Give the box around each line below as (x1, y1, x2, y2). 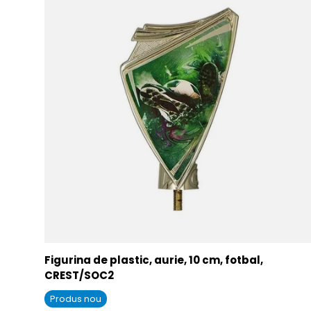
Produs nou (50, 292, 101, 305)
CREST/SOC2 (44, 267, 114, 283)
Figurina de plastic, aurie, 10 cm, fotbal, (44, 252, 263, 267)
